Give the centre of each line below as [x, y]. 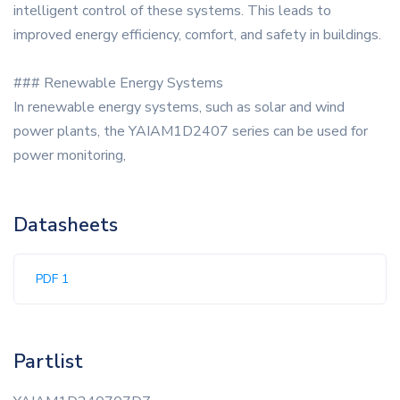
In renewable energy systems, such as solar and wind [179, 108]
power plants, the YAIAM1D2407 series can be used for [191, 132]
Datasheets [66, 225]
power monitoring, [70, 156]
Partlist [48, 362]
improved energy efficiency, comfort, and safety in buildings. [197, 35]
